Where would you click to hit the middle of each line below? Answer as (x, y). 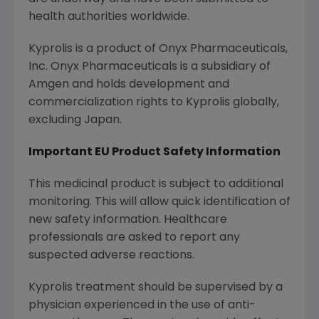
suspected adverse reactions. (111, 256)
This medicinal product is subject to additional (156, 185)
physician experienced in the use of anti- (142, 306)
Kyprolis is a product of (94, 49)
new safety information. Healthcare (128, 220)
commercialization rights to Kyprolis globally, (154, 103)
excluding (56, 121)
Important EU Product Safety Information (155, 153)
